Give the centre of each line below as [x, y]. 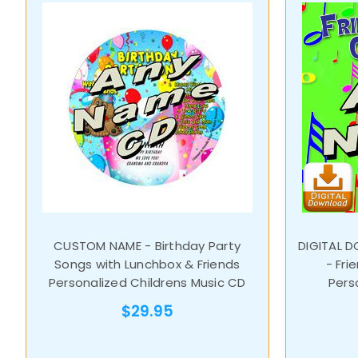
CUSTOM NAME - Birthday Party [147, 246]
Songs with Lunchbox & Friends [147, 265]
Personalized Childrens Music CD [147, 283]
